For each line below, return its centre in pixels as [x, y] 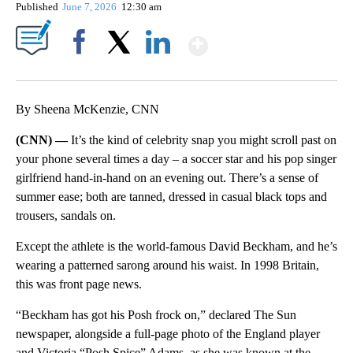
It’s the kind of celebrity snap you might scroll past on [204, 140]
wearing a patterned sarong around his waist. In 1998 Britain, [167, 266]
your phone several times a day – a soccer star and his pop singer [176, 159]
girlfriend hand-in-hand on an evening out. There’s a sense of [167, 178]
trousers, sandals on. [66, 216]
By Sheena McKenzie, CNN [87, 110]
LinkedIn [158, 69]
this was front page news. [79, 284]
